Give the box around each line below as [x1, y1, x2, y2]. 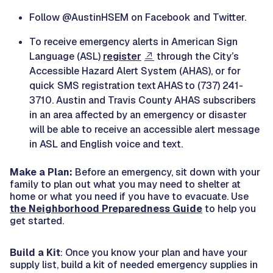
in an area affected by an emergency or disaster [29, 108, 247, 121]
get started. [10, 214, 64, 227]
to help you [202, 202, 256, 215]
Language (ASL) [29, 49, 103, 63]
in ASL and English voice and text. [29, 137, 188, 151]
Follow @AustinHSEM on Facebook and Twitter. [29, 10, 246, 24]
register [103, 49, 141, 63]
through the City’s [154, 49, 239, 63]
